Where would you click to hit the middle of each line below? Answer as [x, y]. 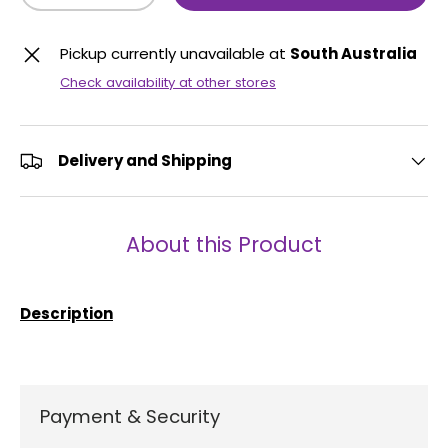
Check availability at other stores [168, 82]
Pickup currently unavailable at [175, 53]
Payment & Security [130, 416]
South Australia [353, 53]
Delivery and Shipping [145, 160]
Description [66, 313]
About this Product [224, 244]
